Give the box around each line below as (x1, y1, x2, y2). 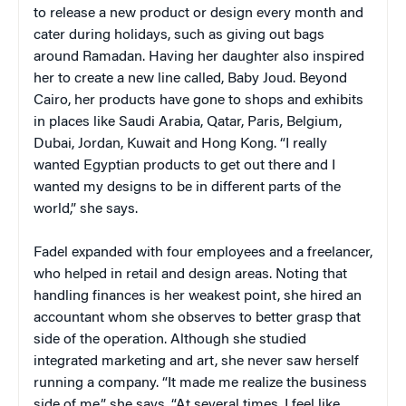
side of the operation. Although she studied (34, 332, 306, 347)
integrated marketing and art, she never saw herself (34, 353, 359, 369)
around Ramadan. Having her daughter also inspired (34, 49, 364, 64)
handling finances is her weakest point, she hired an (34, 288, 362, 304)
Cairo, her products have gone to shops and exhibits (34, 92, 363, 108)
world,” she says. (34, 201, 138, 217)
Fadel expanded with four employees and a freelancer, (34, 245, 372, 260)
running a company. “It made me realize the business (34, 375, 367, 391)
